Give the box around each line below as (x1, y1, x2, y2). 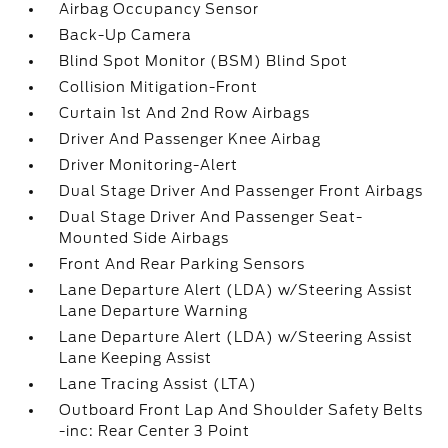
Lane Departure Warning (59, 303, 249, 319)
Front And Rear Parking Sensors (59, 256, 306, 272)
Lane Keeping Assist (59, 350, 213, 366)
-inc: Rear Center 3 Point (59, 423, 251, 439)
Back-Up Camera (59, 27, 193, 43)
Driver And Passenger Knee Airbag (59, 131, 322, 147)
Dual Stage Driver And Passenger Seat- (59, 209, 364, 225)
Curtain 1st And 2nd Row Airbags (59, 105, 311, 121)
